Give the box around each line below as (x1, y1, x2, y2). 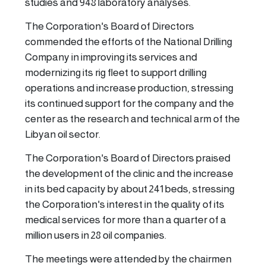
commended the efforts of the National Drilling (25, 35, 232, 47)
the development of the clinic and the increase (25, 167, 233, 179)
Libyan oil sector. (25, 128, 100, 140)
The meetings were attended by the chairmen (25, 252, 232, 265)
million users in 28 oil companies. (25, 229, 166, 241)
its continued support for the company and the (25, 97, 234, 109)
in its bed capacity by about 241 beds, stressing (25, 182, 235, 195)
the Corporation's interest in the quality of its (25, 198, 224, 210)
